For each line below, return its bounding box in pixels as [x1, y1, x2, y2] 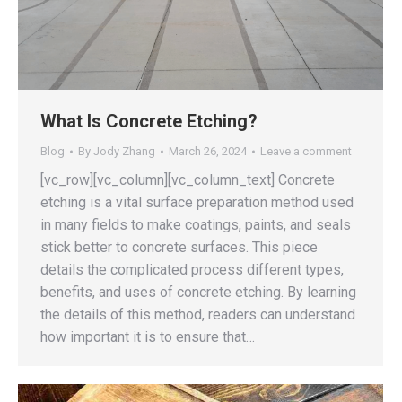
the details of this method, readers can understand [40, 306, 355, 324]
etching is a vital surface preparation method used [40, 194, 354, 212]
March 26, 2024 [169, 144, 247, 159]
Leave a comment [260, 144, 352, 159]
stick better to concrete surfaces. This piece [40, 239, 318, 257]
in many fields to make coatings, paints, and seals [40, 216, 351, 234]
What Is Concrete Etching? [40, 110, 258, 133]
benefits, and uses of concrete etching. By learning [40, 284, 356, 301]
